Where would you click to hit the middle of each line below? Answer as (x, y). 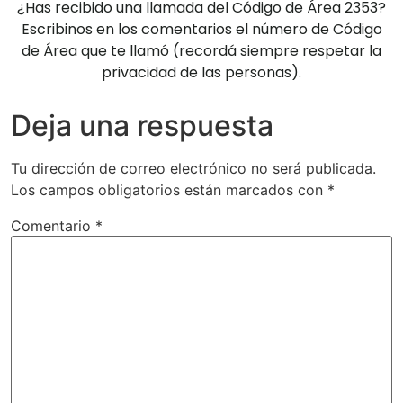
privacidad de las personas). (201, 73)
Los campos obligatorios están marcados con (169, 190)
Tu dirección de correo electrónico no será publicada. (193, 169)
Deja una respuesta (142, 126)
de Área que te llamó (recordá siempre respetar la (201, 51)
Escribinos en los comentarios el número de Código (201, 30)
